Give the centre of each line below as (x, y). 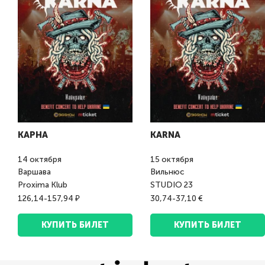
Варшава (35, 172)
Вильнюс (168, 172)
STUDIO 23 (172, 185)
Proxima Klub (43, 185)
